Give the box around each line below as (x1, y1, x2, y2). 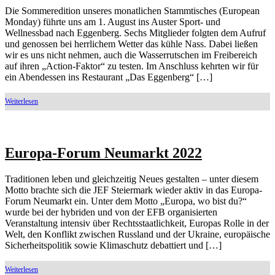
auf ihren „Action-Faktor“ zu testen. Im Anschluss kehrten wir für (5, 61, 258, 72)
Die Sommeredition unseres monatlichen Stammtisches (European (5, 6, 260, 17)
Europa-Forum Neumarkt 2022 (5, 144, 202, 161)
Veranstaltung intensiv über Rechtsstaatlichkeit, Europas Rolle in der (5, 217, 269, 228)
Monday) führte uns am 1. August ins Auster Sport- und (5, 17, 220, 28)
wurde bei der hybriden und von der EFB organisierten (5, 206, 217, 217)
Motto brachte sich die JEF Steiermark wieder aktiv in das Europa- (5, 184, 262, 195)
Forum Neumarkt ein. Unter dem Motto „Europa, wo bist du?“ (5, 195, 247, 206)
